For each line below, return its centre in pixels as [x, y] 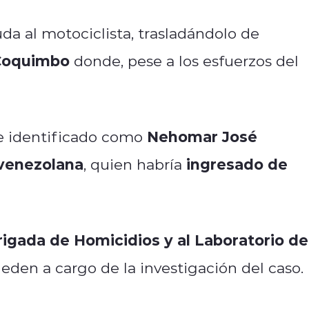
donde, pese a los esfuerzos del [184, 60]
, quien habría [135, 164]
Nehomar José [202, 136]
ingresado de [237, 163]
